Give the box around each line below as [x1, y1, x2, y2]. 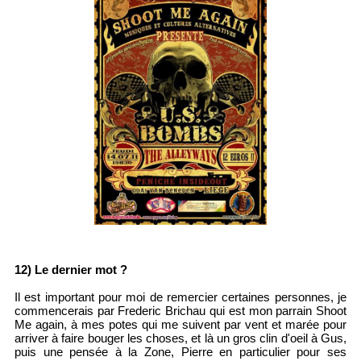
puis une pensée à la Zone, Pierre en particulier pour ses [14, 345, 347, 359]
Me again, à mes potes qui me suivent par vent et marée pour [14, 317, 347, 332]
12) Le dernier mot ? [14, 263, 127, 277]
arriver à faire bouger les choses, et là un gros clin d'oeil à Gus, [14, 331, 347, 346]
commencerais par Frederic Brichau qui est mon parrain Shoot [14, 304, 347, 318]
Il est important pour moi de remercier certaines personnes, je [14, 290, 347, 305]
